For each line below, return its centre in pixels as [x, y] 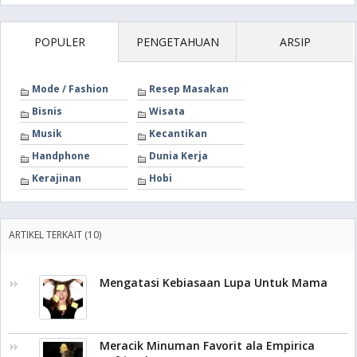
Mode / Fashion [70, 89]
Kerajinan [57, 178]
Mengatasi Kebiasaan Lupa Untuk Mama [214, 283]
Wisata [167, 112]
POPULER [60, 42]
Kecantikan [178, 134]
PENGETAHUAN [177, 42]
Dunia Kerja [178, 156]
